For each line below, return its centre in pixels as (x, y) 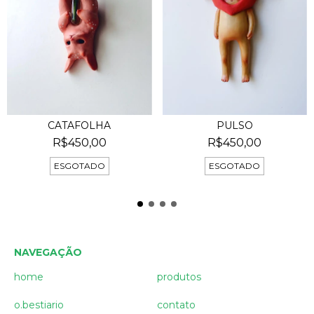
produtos (179, 277)
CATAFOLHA (80, 125)
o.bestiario (39, 305)
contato (176, 305)
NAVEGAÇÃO (48, 252)
